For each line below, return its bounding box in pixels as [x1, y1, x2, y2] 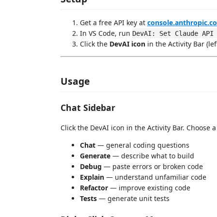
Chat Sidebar [61, 101, 115, 113]
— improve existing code [108, 183, 190, 192]
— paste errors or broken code [102, 162, 203, 171]
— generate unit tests [97, 194, 170, 203]
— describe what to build [110, 151, 194, 160]
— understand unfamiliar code [104, 172, 206, 182]
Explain [80, 172, 104, 182]
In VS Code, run [80, 28, 132, 38]
